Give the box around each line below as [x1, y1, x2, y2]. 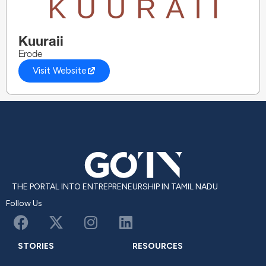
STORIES [18, 240, 54, 251]
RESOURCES [132, 240, 183, 251]
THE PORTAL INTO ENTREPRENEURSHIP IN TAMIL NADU [12, 181, 218, 192]
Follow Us [6, 198, 42, 208]
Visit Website [33, 65, 87, 76]
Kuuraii [18, 33, 64, 49]
